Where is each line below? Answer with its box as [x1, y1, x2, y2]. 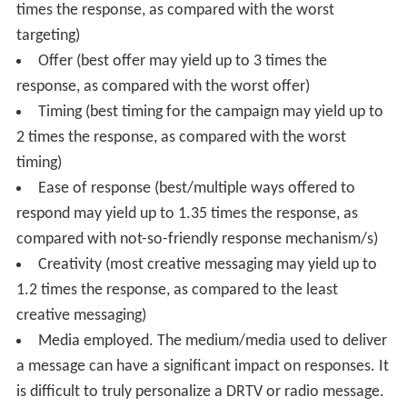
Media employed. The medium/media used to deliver [37, 333, 387, 351]
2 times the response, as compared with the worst [15, 129, 346, 147]
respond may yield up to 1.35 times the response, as [15, 205, 358, 223]
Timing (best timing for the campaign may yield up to [37, 104, 383, 122]
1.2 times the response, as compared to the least [15, 282, 338, 300]
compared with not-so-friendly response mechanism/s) [15, 231, 378, 249]
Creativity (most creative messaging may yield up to [37, 256, 377, 274]
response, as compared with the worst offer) [15, 78, 310, 96]
